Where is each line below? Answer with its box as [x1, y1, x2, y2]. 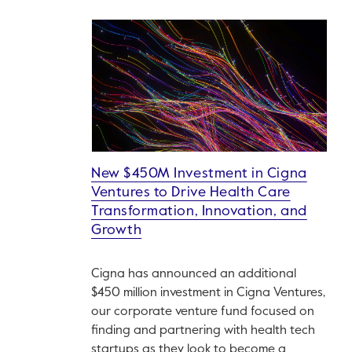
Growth [91, 223, 142, 238]
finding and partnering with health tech [91, 324, 315, 338]
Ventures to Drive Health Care [91, 185, 291, 200]
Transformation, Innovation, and [91, 204, 307, 219]
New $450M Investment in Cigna [91, 167, 307, 181]
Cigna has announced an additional [91, 268, 296, 281]
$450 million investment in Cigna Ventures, [91, 287, 325, 300]
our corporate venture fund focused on [91, 306, 314, 319]
